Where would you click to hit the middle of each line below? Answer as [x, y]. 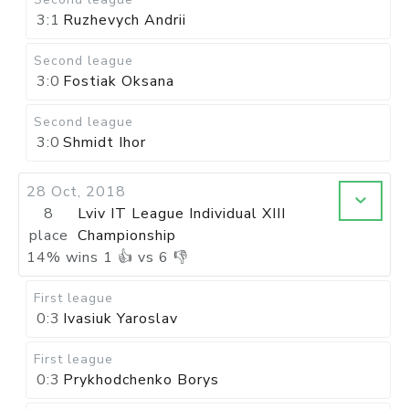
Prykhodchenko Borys [141, 380]
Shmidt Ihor [105, 142]
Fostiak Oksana [119, 81]
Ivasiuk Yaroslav [121, 319]
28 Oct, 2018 [76, 192]
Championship [127, 236]
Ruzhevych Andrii [125, 20]
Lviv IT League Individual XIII [182, 214]
